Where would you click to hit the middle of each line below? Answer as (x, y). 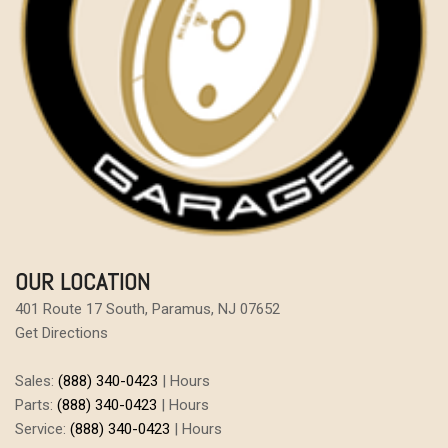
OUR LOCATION (82, 281)
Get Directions (61, 333)
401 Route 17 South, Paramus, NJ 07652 (147, 309)
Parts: (36, 405)
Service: (42, 429)
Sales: (36, 381)
